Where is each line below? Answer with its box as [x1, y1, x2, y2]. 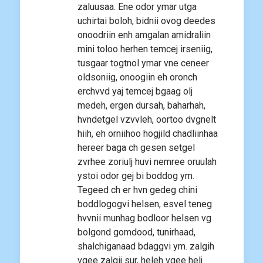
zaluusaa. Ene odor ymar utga [77, 1, 197, 13]
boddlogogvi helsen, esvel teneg [77, 198, 212, 210]
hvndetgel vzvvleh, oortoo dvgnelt [77, 114, 216, 126]
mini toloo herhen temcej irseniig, [77, 43, 213, 55]
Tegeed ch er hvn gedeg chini [77, 184, 197, 196]
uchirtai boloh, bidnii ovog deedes [77, 15, 215, 27]
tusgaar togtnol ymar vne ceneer [77, 58, 209, 69]
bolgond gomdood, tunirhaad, [77, 227, 195, 238]
